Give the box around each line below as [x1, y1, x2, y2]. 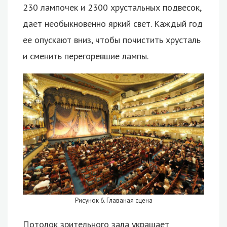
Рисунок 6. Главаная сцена [74, 196, 153, 205]
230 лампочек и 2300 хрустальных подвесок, [23, 2, 201, 14]
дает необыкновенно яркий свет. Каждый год [23, 18, 203, 30]
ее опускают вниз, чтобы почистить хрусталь [23, 34, 201, 46]
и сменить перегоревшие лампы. [23, 50, 148, 62]
